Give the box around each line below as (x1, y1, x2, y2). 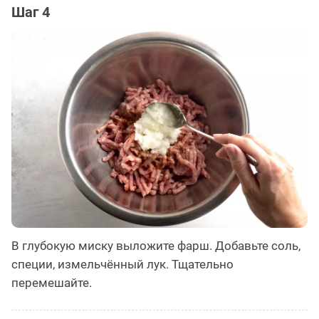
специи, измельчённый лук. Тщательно (11, 256, 234, 271)
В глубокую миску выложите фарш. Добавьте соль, (11, 238, 300, 253)
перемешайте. (11, 275, 92, 290)
